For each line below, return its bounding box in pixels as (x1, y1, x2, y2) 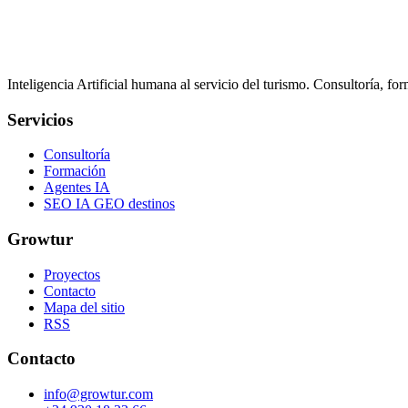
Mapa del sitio (44, 299, 125, 315)
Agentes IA (44, 179, 110, 196)
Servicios (7, 109, 73, 129)
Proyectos (44, 266, 100, 282)
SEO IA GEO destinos (44, 196, 175, 212)
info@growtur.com (44, 386, 153, 403)
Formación (44, 163, 106, 179)
